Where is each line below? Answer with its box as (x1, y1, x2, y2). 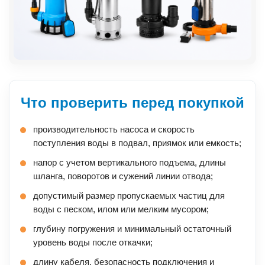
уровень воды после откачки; (33, 237, 153, 248)
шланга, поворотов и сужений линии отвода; (33, 171, 213, 182)
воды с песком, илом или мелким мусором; (33, 204, 209, 215)
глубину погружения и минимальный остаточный (33, 224, 231, 234)
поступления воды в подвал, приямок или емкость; (33, 138, 241, 148)
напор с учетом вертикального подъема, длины (33, 157, 226, 168)
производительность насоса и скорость (33, 124, 195, 135)
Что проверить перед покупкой (21, 95, 244, 111)
